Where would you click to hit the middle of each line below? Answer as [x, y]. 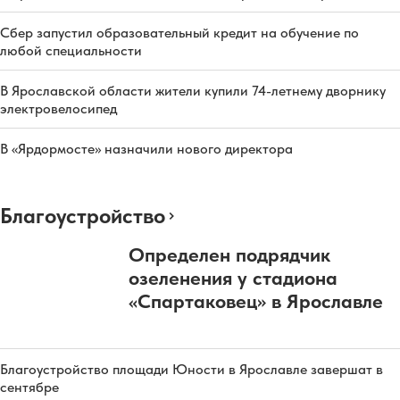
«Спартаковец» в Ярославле [256, 300]
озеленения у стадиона [233, 277]
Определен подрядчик [229, 254]
